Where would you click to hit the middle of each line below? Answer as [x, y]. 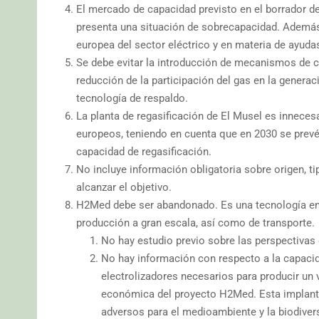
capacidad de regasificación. [144, 151]
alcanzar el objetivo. [124, 187]
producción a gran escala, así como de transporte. [195, 223]
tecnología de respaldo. [132, 98]
